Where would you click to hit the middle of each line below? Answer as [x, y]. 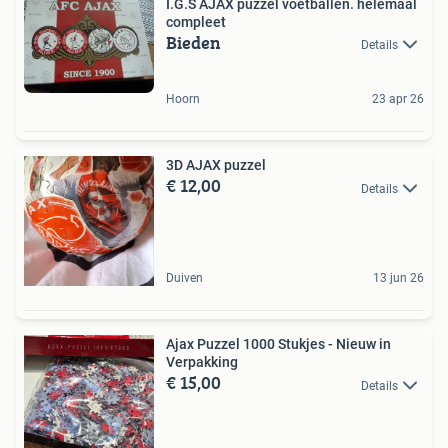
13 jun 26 [398, 278]
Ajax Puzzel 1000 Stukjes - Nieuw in [278, 344]
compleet [196, 22]
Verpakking [202, 362]
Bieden [193, 43]
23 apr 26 [398, 99]
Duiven [184, 278]
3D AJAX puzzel [216, 165]
